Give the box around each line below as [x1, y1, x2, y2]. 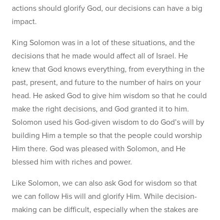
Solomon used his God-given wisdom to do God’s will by [12, 116, 204, 128]
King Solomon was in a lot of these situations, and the [12, 37, 195, 49]
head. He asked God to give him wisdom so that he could [12, 90, 207, 102]
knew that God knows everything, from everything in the [12, 63, 205, 75]
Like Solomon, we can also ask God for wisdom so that [12, 177, 197, 189]
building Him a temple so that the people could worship [12, 130, 202, 141]
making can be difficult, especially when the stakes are [12, 204, 198, 216]
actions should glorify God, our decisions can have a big [12, 2, 202, 14]
